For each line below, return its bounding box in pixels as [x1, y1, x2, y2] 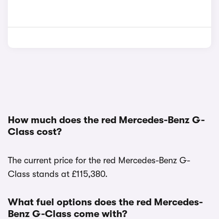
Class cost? [8, 126, 62, 137]
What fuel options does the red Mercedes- [8, 197, 203, 208]
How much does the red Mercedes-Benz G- [8, 114, 205, 126]
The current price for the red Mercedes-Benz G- [8, 155, 190, 165]
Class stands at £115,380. [8, 169, 108, 179]
